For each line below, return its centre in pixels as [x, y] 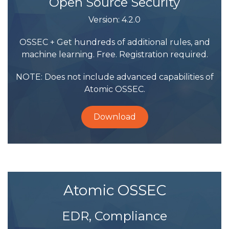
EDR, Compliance [114, 216]
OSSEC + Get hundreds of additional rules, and [114, 42]
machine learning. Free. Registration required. [114, 54]
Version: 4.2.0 [114, 20]
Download [114, 117]
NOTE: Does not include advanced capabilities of [114, 77]
